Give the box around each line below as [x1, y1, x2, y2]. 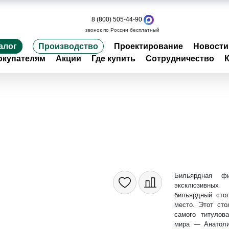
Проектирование [114, 41, 183, 51]
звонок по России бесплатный [85, 27, 159, 33]
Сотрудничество [146, 54, 214, 63]
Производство [38, 41, 98, 51]
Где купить [91, 54, 135, 63]
